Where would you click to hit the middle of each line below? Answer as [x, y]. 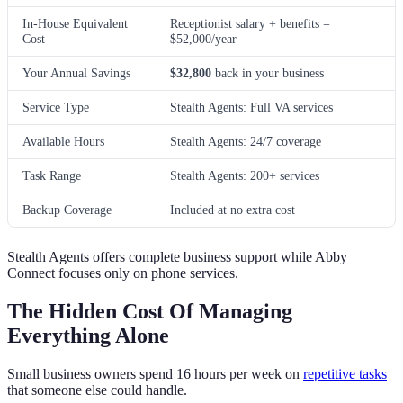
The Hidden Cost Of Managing [150, 311]
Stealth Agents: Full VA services [251, 107]
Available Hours [63, 141]
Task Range [52, 175]
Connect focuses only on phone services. [123, 273]
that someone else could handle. [97, 390]
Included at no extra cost [233, 209]
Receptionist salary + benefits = [250, 23]
